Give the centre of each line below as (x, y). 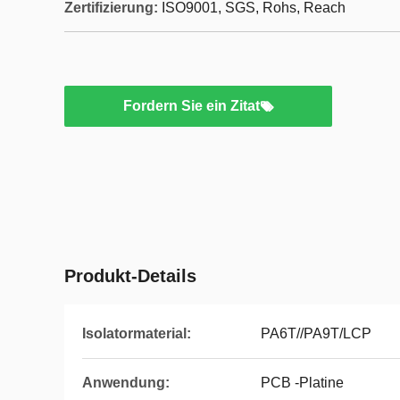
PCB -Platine (302, 383)
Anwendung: (126, 383)
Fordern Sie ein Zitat (191, 106)
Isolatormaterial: (137, 333)
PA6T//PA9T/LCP (316, 333)
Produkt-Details (130, 276)
